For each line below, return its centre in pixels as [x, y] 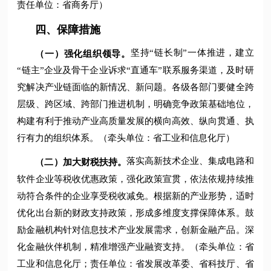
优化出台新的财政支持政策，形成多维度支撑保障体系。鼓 [135, 213]
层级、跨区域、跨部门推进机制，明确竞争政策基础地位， [135, 104]
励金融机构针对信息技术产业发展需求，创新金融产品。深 [135, 230]
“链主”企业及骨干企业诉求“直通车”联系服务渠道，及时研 [135, 70]
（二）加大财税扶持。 [81, 162]
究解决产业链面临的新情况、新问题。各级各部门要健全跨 [135, 87]
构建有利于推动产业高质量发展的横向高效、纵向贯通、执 [135, 121]
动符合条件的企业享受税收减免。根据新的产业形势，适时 [135, 196]
